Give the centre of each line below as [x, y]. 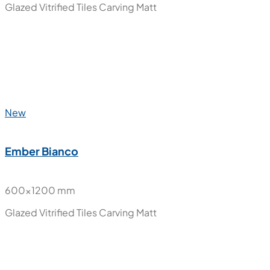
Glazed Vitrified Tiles [51, 257]
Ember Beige [39, 195]
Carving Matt [128, 257]
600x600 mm [38, 234]
